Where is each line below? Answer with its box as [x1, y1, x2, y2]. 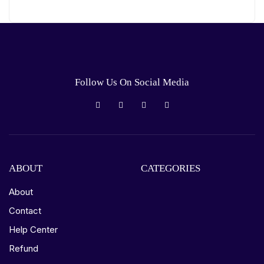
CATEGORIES [141, 163, 200, 174]
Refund [9, 243, 38, 254]
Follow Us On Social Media [75, 77, 189, 88]
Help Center [9, 224, 58, 235]
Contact [9, 205, 41, 216]
